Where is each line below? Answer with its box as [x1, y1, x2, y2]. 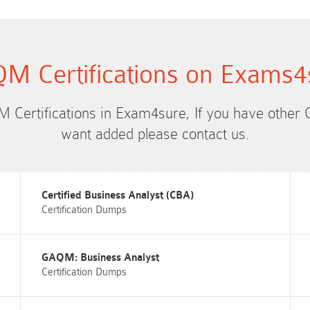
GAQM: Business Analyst [41, 252, 159, 264]
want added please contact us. [60, 125, 250, 143]
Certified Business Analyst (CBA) [41, 190, 194, 201]
